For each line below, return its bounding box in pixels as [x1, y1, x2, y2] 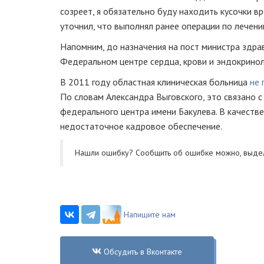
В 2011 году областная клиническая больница [60, 75, 250, 88]
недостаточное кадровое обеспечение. [60, 120, 222, 132]
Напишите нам [124, 209, 176, 220]
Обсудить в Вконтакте [103, 246, 182, 257]
